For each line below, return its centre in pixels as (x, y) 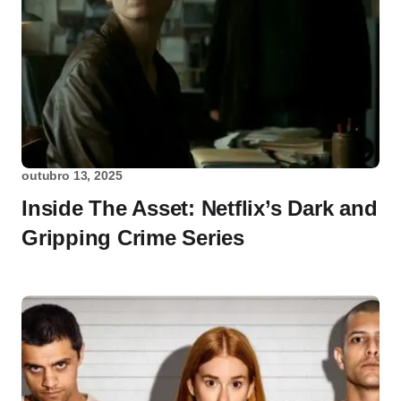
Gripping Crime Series (133, 238)
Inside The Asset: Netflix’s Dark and (200, 209)
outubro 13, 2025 (72, 176)
